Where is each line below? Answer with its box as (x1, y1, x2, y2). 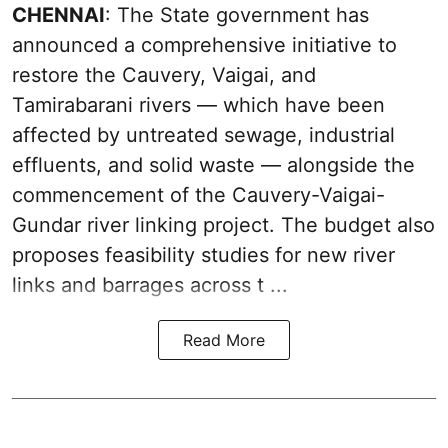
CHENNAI (12, 2, 105, 27)
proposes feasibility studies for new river (12, 242, 395, 267)
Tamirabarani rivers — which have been (12, 92, 385, 117)
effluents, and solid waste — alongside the (12, 152, 415, 177)
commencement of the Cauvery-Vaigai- (12, 182, 385, 207)
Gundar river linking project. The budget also (12, 212, 435, 237)
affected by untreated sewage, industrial (12, 122, 395, 147)
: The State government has (105, 2, 369, 27)
